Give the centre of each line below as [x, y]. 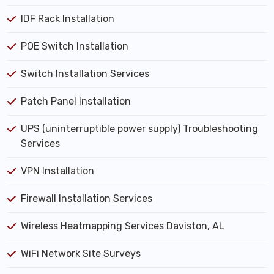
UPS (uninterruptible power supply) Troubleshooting [139, 129]
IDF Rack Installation [68, 19]
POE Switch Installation [75, 46]
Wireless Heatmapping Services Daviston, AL [123, 226]
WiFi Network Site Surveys [81, 254]
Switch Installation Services [85, 74]
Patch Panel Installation [76, 101]
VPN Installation [57, 171]
